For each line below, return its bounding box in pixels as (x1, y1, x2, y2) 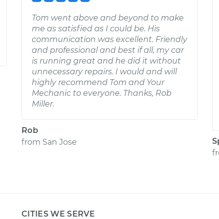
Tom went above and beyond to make (32, 13, 184, 22)
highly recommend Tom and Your (32, 78, 164, 87)
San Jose (43, 137, 77, 147)
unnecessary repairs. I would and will (32, 67, 177, 76)
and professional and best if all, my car (32, 45, 184, 55)
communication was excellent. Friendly (32, 35, 187, 44)
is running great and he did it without (32, 56, 181, 66)
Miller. (32, 99, 54, 109)
